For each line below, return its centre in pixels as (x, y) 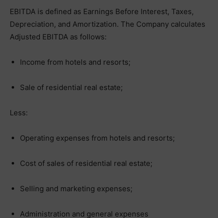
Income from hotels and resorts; (75, 62)
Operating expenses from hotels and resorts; (97, 138)
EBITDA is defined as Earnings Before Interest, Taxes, (102, 11)
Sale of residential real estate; (71, 87)
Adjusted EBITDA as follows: (58, 37)
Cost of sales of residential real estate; (86, 163)
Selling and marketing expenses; (76, 189)
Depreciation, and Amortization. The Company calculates (108, 24)
